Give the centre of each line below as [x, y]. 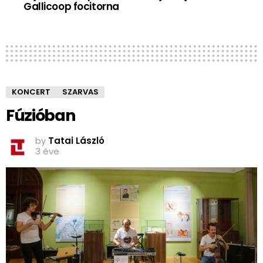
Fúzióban [41, 116]
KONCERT [31, 92]
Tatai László [76, 141]
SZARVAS [80, 92]
